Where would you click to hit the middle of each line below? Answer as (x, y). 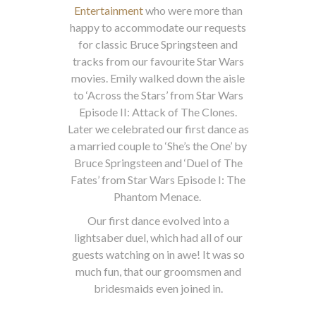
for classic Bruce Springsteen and (158, 44)
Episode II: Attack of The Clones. (158, 112)
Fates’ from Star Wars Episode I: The (158, 180)
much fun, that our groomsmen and (158, 271)
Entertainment (108, 10)
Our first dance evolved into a (158, 220)
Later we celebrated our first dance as (158, 129)
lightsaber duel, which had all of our (158, 237)
